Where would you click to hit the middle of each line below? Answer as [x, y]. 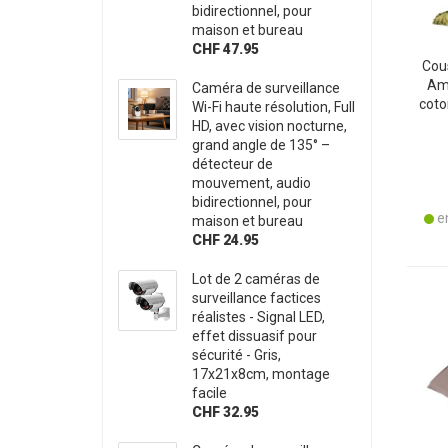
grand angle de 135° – [261, 144]
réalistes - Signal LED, [259, 316]
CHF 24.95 [226, 239]
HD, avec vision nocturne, [270, 125]
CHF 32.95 [226, 411]
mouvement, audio [252, 182]
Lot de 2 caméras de [256, 278]
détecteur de [233, 163]
